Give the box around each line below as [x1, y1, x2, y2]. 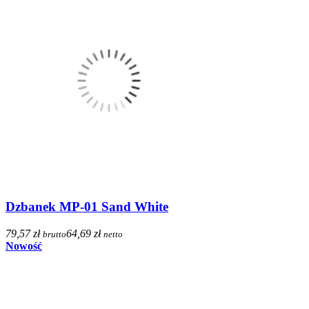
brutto [43, 229, 66, 240]
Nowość [6, 240, 42, 252]
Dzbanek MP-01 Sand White [6, 199, 168, 215]
